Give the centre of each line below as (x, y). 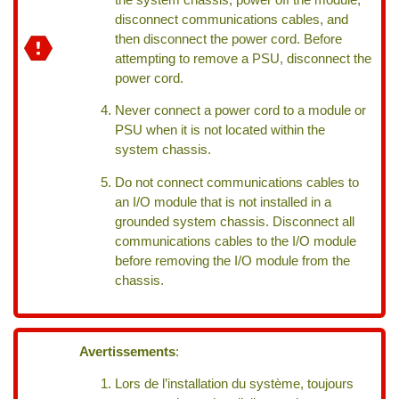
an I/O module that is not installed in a (224, 203)
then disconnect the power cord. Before (229, 39)
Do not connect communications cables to (237, 183)
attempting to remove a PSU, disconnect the (244, 58)
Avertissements (128, 351)
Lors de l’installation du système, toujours (235, 384)
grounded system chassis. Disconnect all (235, 222)
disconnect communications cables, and (232, 19)
